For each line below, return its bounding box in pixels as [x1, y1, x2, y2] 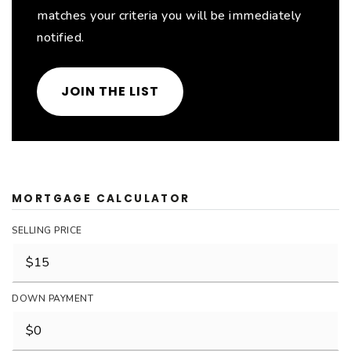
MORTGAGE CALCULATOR [12, 191, 190, 206]
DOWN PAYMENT [12, 292, 93, 305]
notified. [37, 29, 85, 46]
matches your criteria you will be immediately [37, 7, 302, 24]
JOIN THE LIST [61, 82, 159, 100]
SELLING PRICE [12, 224, 82, 237]
